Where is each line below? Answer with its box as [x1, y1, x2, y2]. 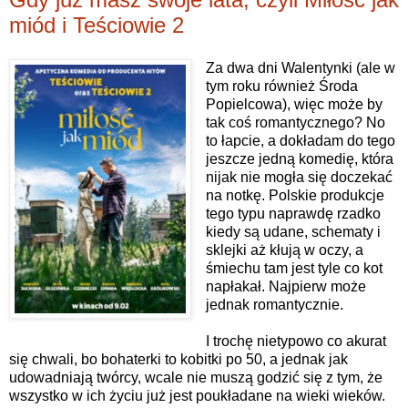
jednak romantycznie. [205, 297, 343, 313]
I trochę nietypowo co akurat [205, 333, 386, 350]
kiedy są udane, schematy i [205, 224, 381, 240]
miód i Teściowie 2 [9, 12, 184, 37]
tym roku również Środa [205, 78, 358, 95]
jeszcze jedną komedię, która [205, 151, 393, 168]
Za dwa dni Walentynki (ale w [205, 60, 395, 76]
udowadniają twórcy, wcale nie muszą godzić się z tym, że [9, 370, 382, 386]
